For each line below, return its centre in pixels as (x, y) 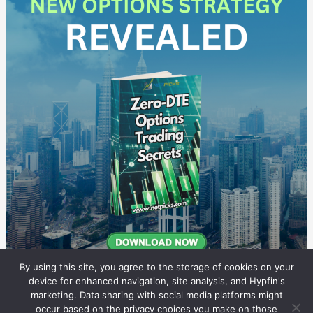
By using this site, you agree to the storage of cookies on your (156, 267)
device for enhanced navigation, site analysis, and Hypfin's (156, 281)
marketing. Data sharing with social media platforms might (156, 295)
